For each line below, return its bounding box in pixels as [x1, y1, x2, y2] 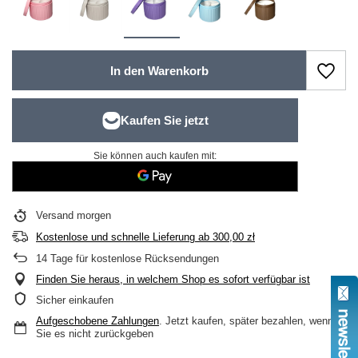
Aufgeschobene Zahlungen [36, 315, 159, 327]
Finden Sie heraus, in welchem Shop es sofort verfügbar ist [36, 273, 310, 285]
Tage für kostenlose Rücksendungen [47, 253, 219, 265]
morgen [77, 209, 111, 221]
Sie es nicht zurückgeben [36, 328, 153, 340]
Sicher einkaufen [36, 294, 113, 306]
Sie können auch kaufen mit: [93, 150, 217, 161]
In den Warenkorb [109, 63, 209, 78]
